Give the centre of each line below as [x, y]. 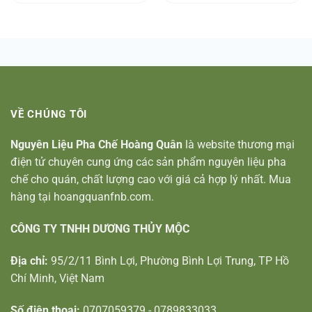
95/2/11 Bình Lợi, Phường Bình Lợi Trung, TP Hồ [169, 260]
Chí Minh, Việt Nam [57, 278]
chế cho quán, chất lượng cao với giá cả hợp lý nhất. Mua [151, 180]
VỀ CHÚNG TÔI [49, 114]
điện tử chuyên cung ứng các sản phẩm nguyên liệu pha [148, 162]
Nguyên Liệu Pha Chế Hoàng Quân [96, 145]
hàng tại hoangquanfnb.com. [82, 197]
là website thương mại [239, 145]
